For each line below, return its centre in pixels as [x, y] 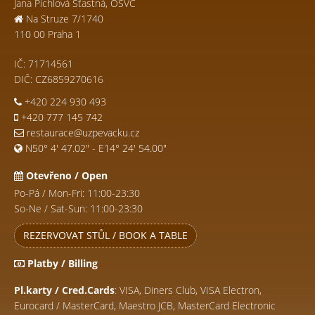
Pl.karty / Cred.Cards [64, 290]
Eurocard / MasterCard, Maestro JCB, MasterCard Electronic [145, 306]
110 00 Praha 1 [47, 34]
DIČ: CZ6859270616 [59, 79]
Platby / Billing [61, 263]
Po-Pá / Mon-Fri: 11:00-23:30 [77, 193]
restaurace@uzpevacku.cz [83, 133]
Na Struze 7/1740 [63, 19]
